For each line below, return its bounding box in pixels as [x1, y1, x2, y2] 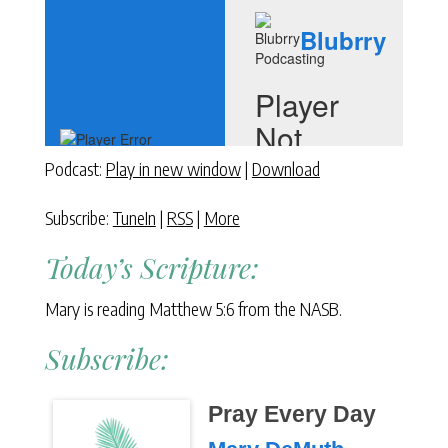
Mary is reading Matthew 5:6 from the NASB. [44, 297, 342, 320]
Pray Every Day [207, 402, 376, 427]
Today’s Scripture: [44, 249, 259, 286]
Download [251, 157, 320, 180]
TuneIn [112, 206, 156, 229]
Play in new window [105, 157, 241, 180]
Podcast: [44, 157, 106, 180]
